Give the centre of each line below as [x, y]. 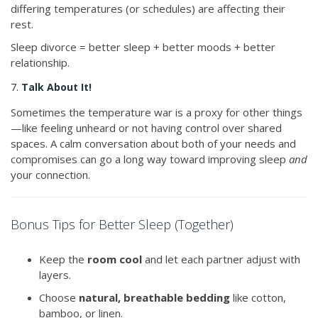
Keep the [63, 259]
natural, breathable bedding [154, 298]
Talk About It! [56, 87]
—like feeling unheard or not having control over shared [146, 128]
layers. [55, 275]
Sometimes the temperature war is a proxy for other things [157, 113]
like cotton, [258, 298]
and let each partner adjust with [221, 259]
